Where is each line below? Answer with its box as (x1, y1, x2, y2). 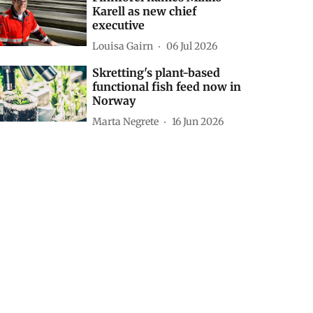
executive (92, 18, 145, 33)
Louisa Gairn (92, 39, 154, 52)
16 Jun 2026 (172, 115, 224, 128)
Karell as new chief (92, 4, 197, 19)
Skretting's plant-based (92, 66, 221, 80)
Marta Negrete (92, 115, 159, 128)
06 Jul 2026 (166, 39, 218, 52)
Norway (92, 94, 136, 108)
